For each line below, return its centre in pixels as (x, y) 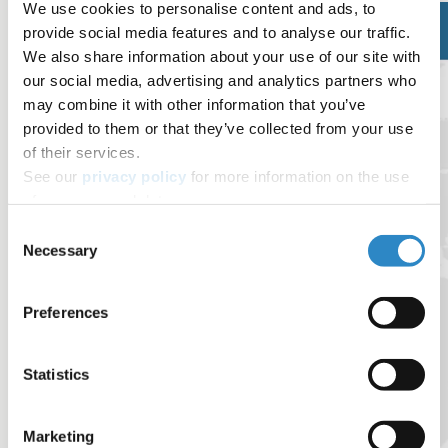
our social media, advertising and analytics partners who (219, 80)
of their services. (81, 152)
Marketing (58, 436)
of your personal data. (99, 200)
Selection (37, 254)
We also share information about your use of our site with (222, 56)
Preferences (66, 312)
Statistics (56, 374)
